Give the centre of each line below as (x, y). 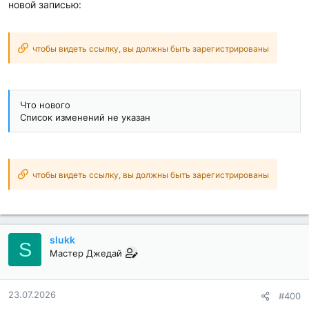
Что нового (45, 105)
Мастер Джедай (86, 253)
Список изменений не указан (85, 118)
